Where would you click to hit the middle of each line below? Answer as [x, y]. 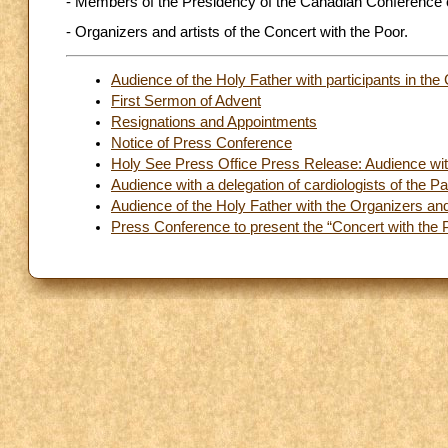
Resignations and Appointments [214, 121]
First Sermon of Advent [186, 100]
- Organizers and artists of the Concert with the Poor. [237, 32]
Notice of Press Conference [201, 142]
